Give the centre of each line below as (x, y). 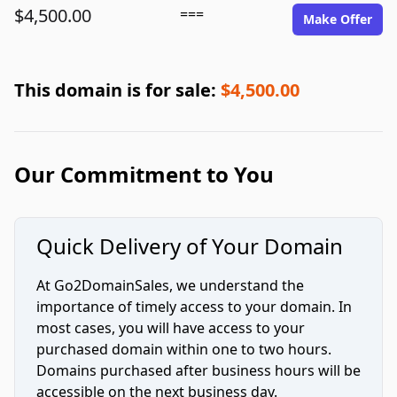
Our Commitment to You (144, 174)
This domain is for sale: (117, 90)
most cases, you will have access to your (171, 328)
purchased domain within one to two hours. (184, 349)
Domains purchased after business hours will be (198, 370)
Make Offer (338, 19)
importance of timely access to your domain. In (194, 307)
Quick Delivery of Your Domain (190, 246)
